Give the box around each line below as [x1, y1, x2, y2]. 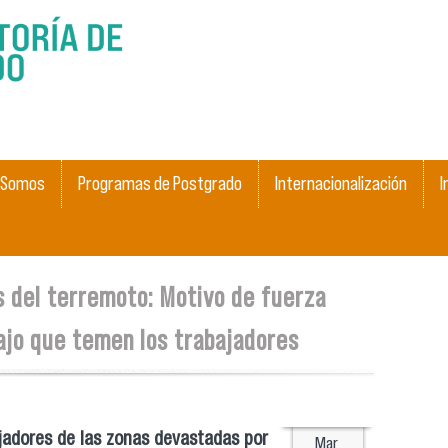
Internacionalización [275, 173, 407, 194]
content [133, 61, 193, 80]
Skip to [133, 5, 187, 24]
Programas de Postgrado [78, 173, 242, 194]
